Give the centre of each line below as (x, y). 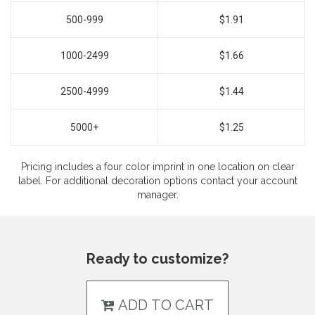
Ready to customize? (157, 259)
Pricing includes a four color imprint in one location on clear (157, 167)
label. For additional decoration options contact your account (157, 181)
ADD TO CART (164, 305)
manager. (157, 195)
